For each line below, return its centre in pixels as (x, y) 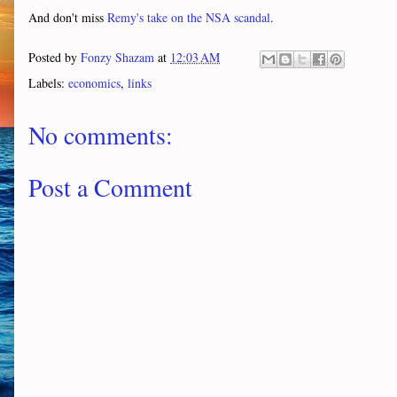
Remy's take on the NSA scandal (189, 17)
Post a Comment (110, 187)
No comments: (101, 135)
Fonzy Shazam (117, 57)
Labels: (48, 83)
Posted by (54, 57)
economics (94, 83)
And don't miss (68, 17)
